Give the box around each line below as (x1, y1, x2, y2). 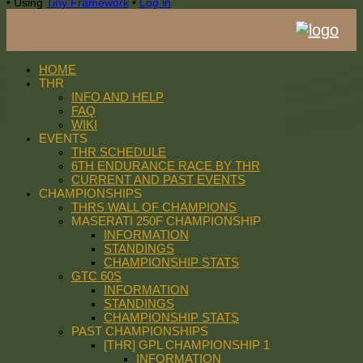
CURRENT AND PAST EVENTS (71, 173, 246, 187)
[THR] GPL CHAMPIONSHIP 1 (104, 338, 270, 352)
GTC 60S (71, 269, 122, 284)
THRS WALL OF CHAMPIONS (71, 200, 237, 215)
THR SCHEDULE (71, 145, 166, 160)
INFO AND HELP (71, 90, 164, 105)
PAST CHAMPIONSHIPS (71, 324, 208, 339)
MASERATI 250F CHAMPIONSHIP (71, 214, 261, 228)
